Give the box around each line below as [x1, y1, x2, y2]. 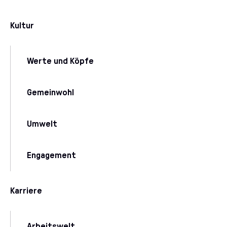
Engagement [27, 151, 76, 160]
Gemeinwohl [27, 88, 74, 97]
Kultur [10, 21, 34, 30]
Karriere [10, 186, 42, 196]
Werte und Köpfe [27, 57, 94, 66]
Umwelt [27, 120, 57, 129]
